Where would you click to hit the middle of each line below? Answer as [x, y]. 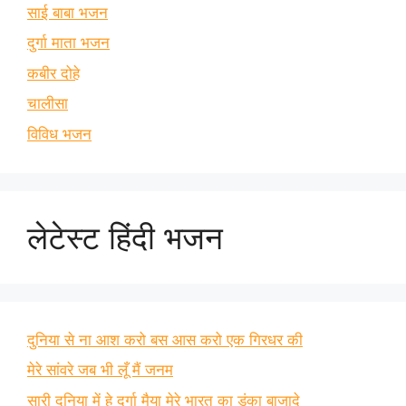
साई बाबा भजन [68, 12]
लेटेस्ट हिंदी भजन [125, 237]
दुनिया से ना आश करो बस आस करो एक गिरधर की [165, 339]
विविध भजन [59, 134]
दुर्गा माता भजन [68, 43]
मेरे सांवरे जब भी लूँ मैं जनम [100, 370]
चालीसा [48, 104]
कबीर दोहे [53, 73]
